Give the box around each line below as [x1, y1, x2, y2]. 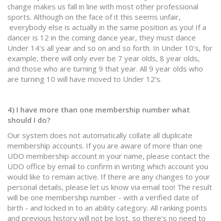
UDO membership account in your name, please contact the [7, 151, 210, 161]
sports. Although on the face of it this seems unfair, [7, 12, 181, 22]
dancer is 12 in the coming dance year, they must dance [7, 33, 196, 42]
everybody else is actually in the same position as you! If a [7, 22, 206, 32]
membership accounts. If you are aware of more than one [7, 141, 202, 150]
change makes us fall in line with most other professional [7, 1, 198, 11]
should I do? [7, 115, 50, 125]
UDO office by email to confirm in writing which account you [7, 161, 208, 171]
